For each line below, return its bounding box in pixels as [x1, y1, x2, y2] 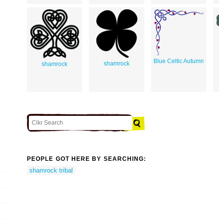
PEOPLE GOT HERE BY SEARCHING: [27, 155, 147, 163]
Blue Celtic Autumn [153, 57, 204, 65]
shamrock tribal [29, 166, 73, 174]
